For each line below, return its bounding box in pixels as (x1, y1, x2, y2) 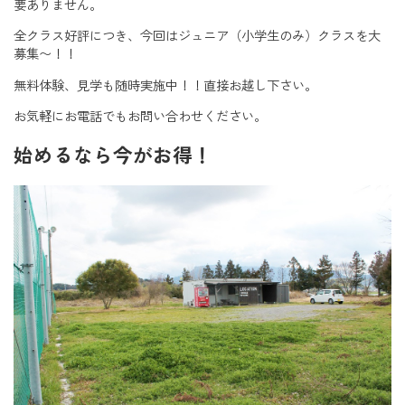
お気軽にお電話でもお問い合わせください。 (14, 108, 267, 125)
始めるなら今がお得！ (14, 143, 212, 167)
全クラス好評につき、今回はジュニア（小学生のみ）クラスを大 (14, 28, 381, 45)
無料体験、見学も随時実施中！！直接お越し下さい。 (14, 77, 317, 94)
